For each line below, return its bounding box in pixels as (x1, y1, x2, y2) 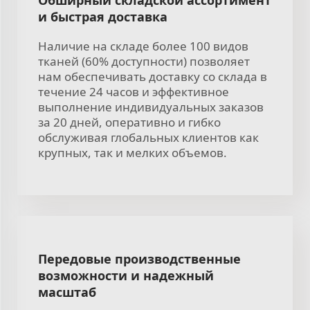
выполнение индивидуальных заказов (38, 98, 264, 115)
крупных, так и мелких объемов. (38, 144, 227, 161)
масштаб (38, 283, 96, 300)
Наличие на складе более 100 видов (38, 37, 248, 54)
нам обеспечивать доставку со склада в (38, 68, 267, 84)
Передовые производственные (38, 250, 241, 267)
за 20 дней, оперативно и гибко (38, 113, 221, 130)
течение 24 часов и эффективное (38, 83, 229, 100)
